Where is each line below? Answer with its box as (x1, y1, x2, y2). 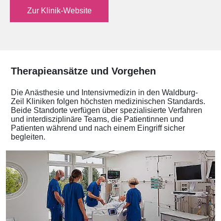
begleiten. (11, 133, 45, 142)
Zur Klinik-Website (27, 6, 92, 15)
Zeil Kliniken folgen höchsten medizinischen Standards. (11, 97, 205, 106)
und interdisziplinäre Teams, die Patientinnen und (11, 115, 184, 124)
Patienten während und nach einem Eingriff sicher (11, 124, 185, 133)
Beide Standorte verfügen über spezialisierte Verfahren (11, 106, 202, 115)
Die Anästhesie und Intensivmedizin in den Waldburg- (11, 88, 198, 97)
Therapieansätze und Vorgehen (11, 66, 156, 77)
